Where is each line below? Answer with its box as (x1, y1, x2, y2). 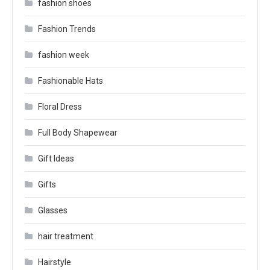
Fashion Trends (38, 24, 96, 34)
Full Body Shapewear (38, 128, 118, 137)
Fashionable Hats (38, 76, 103, 86)
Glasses (38, 206, 67, 215)
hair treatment (38, 231, 93, 241)
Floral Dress (38, 102, 82, 111)
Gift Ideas (38, 154, 74, 163)
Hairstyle (38, 257, 71, 267)
